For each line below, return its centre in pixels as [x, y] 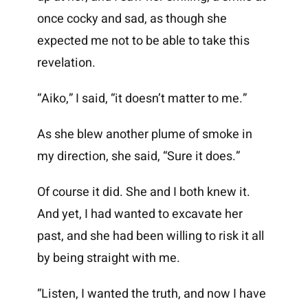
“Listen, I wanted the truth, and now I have [151, 294]
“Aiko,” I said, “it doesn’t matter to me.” [142, 99]
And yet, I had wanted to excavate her [140, 214]
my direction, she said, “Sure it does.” [138, 157]
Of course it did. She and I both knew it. [143, 192]
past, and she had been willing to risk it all [150, 236]
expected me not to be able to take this [143, 41]
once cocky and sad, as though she [132, 19]
